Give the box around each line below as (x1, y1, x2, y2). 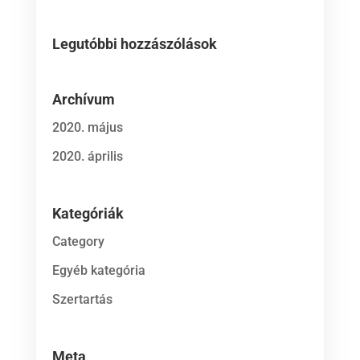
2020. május (51, 120, 123, 136)
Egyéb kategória (51, 262, 145, 278)
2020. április (51, 149, 123, 165)
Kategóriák (51, 204, 124, 222)
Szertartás (51, 291, 112, 307)
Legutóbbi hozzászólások (51, 35, 217, 52)
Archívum (51, 91, 115, 108)
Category (51, 233, 104, 249)
